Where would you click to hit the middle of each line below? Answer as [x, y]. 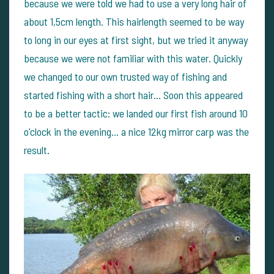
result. [37, 150]
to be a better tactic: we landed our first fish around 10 [136, 113]
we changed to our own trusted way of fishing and [125, 76]
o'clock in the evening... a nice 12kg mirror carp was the [136, 131]
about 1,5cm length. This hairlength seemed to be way [134, 21]
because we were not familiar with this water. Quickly [133, 58]
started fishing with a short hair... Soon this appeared [133, 95]
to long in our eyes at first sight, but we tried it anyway [136, 40]
